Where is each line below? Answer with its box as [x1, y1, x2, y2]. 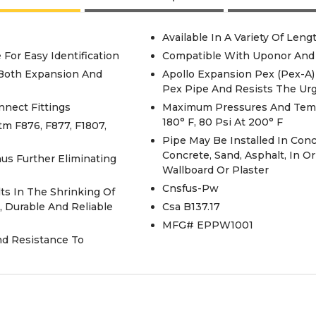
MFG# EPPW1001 [162, 219, 253, 231]
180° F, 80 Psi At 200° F [162, 116, 283, 128]
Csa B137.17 [162, 200, 220, 213]
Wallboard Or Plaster [162, 164, 269, 176]
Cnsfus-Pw [162, 182, 219, 195]
